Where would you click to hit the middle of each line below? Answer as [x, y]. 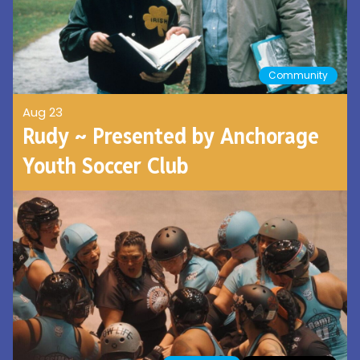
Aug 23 [43, 112]
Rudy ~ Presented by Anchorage [171, 136]
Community [298, 76]
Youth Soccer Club [105, 166]
